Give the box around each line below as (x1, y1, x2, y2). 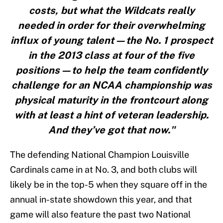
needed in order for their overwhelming (18, 19, 205, 32)
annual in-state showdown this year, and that (10, 194, 192, 205)
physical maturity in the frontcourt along (15, 94, 208, 107)
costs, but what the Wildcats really (28, 4, 195, 17)
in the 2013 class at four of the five (28, 49, 195, 62)
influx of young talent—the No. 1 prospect (10, 34, 213, 47)
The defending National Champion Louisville (10, 149, 189, 160)
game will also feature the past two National (10, 209, 191, 220)
